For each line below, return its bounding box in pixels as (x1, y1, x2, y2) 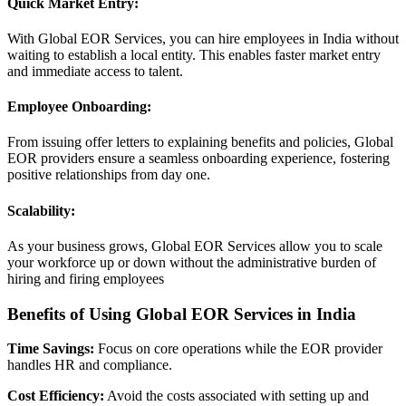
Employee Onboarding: (7, 99, 151, 115)
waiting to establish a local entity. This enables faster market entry (7, 46, 381, 63)
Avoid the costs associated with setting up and (104, 388, 369, 404)
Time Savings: (7, 341, 94, 357)
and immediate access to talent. (7, 63, 183, 79)
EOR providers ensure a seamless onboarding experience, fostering (7, 150, 390, 167)
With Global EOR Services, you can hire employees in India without (7, 30, 399, 46)
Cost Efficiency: (7, 388, 104, 404)
